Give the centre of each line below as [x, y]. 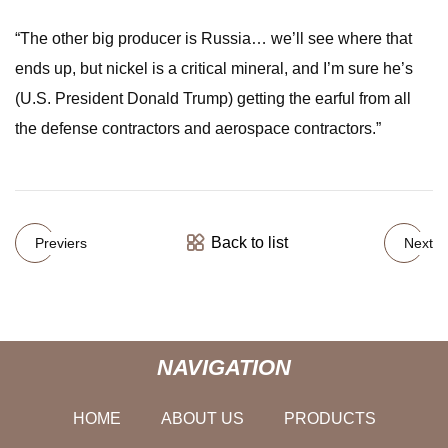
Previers [61, 242]
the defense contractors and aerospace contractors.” [198, 128]
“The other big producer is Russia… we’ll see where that [213, 38]
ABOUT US [202, 418]
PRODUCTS [329, 418]
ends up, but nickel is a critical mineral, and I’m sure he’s [214, 68]
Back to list [249, 242]
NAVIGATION [224, 367]
